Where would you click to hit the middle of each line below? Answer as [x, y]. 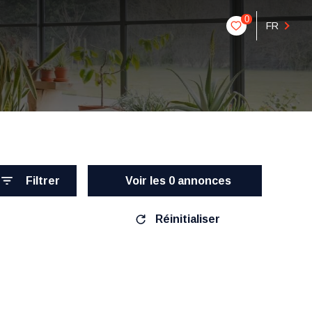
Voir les [147, 180]
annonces [203, 180]
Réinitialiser [188, 219]
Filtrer [43, 180]
